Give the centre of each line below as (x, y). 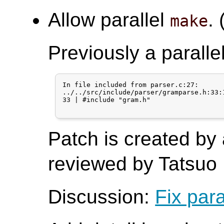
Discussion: (102, 196)
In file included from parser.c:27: (131, 84)
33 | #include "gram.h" (107, 99)
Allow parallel (109, 19)
